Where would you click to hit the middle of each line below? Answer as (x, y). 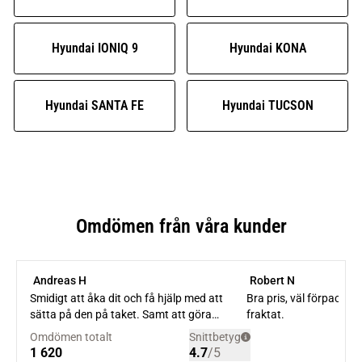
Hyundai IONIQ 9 (95, 48)
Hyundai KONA (267, 48)
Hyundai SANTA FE (95, 106)
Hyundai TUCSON (267, 106)
